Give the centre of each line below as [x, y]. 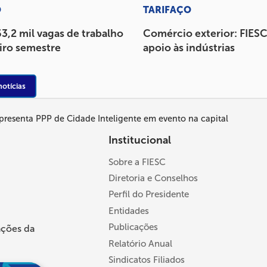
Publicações [133, 227]
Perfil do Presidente [149, 195]
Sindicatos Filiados [147, 260]
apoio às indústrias [189, 47]
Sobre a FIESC [137, 162]
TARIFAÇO [167, 10]
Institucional [140, 140]
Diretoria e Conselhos [153, 178]
